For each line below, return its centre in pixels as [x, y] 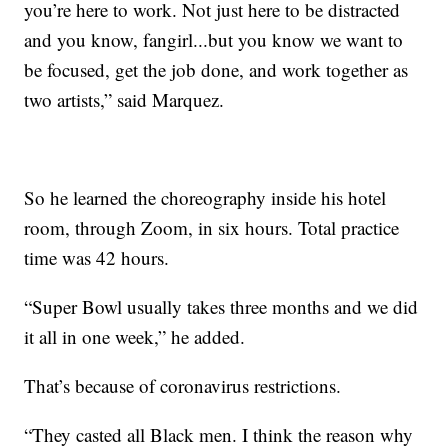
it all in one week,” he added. [135, 336]
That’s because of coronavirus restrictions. [183, 385]
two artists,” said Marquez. [124, 99]
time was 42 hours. [97, 257]
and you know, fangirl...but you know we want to [214, 39]
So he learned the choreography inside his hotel [205, 197]
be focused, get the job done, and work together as [216, 69]
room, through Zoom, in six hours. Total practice [212, 227]
